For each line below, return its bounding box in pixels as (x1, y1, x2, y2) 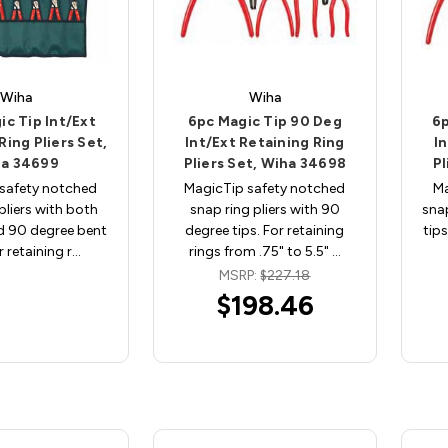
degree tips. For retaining (185, 221, 345, 239)
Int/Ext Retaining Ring (185, 133, 345, 151)
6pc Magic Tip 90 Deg (187, 112, 342, 130)
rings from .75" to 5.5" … (188, 242, 341, 260)
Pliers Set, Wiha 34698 (183, 154, 347, 172)
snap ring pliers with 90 (189, 200, 340, 218)
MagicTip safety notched (184, 179, 346, 197)
